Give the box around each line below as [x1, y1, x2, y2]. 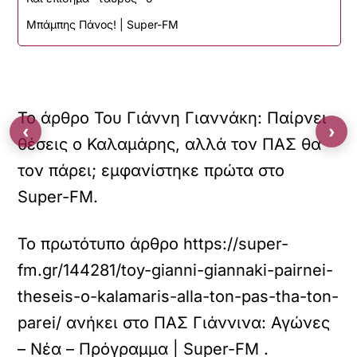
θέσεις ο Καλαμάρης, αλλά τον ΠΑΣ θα [18, 135, 322, 154]
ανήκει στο [61, 313, 155, 332]
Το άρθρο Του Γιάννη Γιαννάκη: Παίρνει [18, 108, 328, 127]
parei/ [18, 313, 62, 332]
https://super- [183, 234, 289, 253]
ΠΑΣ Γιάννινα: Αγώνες [154, 313, 331, 332]
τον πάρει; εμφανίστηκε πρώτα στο [18, 161, 285, 180]
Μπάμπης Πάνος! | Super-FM [26, 18, 179, 31]
